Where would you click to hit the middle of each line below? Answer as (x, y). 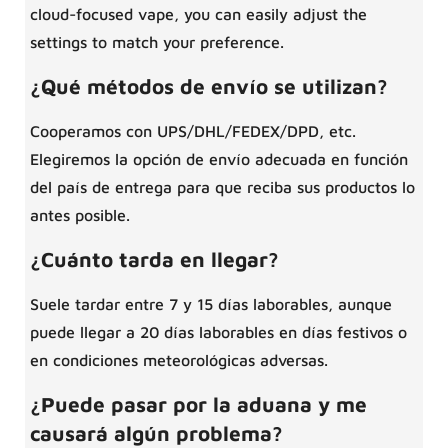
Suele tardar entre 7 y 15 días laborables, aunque (211, 304)
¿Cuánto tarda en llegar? (154, 259)
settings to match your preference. (157, 42)
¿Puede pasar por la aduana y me (198, 404)
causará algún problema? (156, 433)
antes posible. (80, 215)
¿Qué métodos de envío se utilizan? (209, 86)
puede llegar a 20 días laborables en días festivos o (218, 332)
